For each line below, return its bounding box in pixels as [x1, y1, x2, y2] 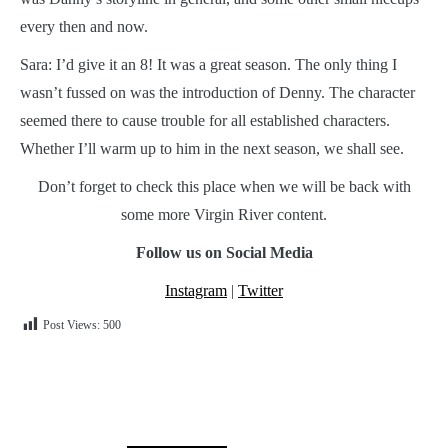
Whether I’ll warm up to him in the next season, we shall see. [20, 139, 404, 157]
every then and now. [20, 17, 148, 35]
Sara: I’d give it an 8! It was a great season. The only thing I [20, 55, 397, 73]
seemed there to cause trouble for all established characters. [20, 111, 390, 129]
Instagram [165, 281, 227, 299]
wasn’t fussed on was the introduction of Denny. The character [20, 83, 415, 101]
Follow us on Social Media [135, 243, 313, 261]
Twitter [238, 281, 283, 299]
